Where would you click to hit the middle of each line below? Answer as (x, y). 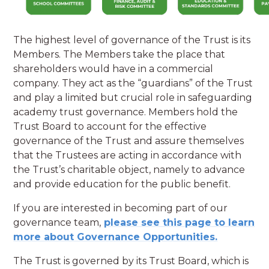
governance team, (57, 223)
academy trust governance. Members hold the (126, 112)
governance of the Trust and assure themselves (129, 141)
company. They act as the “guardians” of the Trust (133, 83)
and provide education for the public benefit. (122, 184)
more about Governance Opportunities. (116, 237)
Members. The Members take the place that (119, 55)
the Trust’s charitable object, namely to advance (129, 170)
